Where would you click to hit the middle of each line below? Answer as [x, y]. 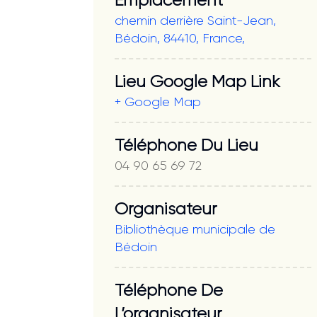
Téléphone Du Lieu [186, 145]
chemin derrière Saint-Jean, [195, 21]
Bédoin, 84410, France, [180, 39]
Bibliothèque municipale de [195, 230]
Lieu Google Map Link [197, 82]
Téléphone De [169, 290]
